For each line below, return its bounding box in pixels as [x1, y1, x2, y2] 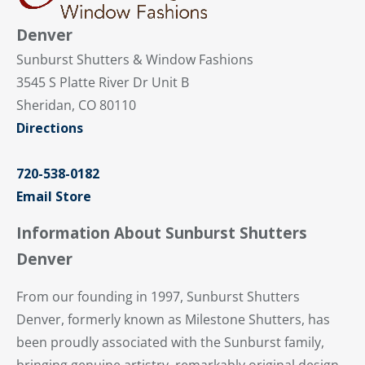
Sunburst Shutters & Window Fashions [16, 50, 253, 68]
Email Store [16, 187, 91, 205]
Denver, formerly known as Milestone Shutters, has [16, 310, 330, 328]
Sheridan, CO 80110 [16, 95, 136, 114]
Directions [16, 118, 83, 137]
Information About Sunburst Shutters [16, 222, 307, 243]
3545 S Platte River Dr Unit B [16, 73, 189, 91]
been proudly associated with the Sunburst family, [16, 332, 324, 351]
